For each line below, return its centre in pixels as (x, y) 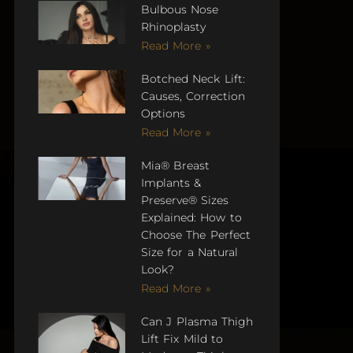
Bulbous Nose (180, 10)
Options (163, 114)
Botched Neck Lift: (193, 79)
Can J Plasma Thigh (197, 322)
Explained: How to (191, 218)
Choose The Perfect (195, 235)
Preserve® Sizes (185, 201)
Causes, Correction (193, 97)
